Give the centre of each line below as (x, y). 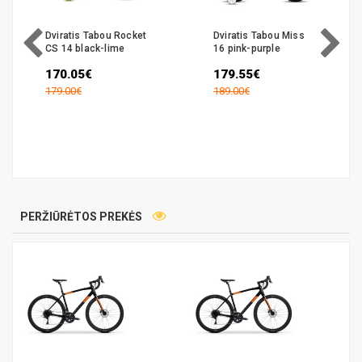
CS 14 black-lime (85, 48)
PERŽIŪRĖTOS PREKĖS (82, 216)
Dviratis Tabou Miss (259, 35)
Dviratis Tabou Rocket (96, 35)
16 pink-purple (247, 48)
